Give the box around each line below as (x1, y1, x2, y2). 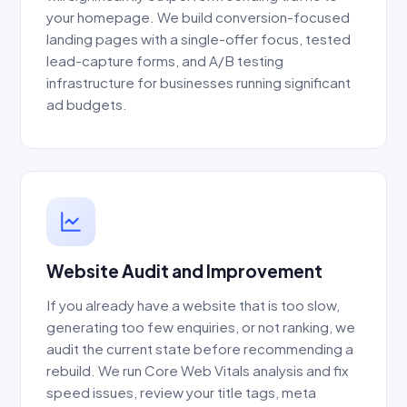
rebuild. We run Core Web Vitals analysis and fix (46, 361, 348, 379)
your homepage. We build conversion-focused (46, 8, 350, 26)
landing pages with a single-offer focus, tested (46, 30, 351, 48)
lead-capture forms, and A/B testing (46, 52, 283, 70)
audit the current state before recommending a (46, 339, 353, 357)
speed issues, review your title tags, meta (46, 382, 316, 401)
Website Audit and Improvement (46, 259, 323, 282)
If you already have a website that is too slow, (46, 295, 340, 313)
